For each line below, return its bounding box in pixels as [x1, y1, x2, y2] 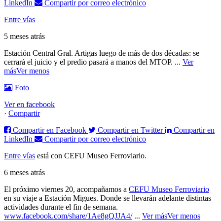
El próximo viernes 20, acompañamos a [4, 185, 129, 194]
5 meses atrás [4, 32, 45, 41]
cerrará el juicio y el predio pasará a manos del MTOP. [4, 58, 175, 67]
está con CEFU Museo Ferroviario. [37, 151, 147, 160]
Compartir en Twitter [98, 126, 163, 135]
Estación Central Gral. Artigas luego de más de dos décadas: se [4, 49, 199, 58]
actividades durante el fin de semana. [4, 203, 118, 212]
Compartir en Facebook [13, 126, 86, 135]
